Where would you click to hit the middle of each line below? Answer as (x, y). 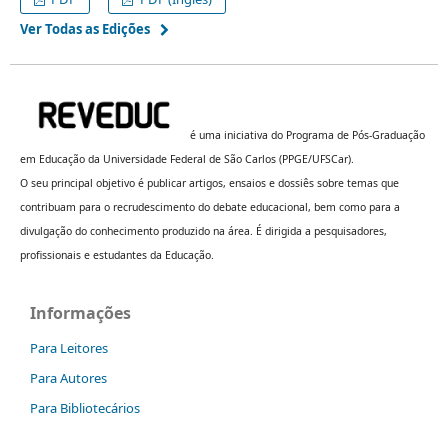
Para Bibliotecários (85, 407)
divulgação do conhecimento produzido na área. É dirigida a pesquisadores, (203, 230)
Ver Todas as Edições (84, 28)
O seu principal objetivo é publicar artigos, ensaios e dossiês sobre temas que (209, 182)
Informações (80, 312)
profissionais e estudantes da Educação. (116, 254)
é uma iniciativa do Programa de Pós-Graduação (307, 134)
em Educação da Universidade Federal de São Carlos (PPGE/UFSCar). (186, 158)
